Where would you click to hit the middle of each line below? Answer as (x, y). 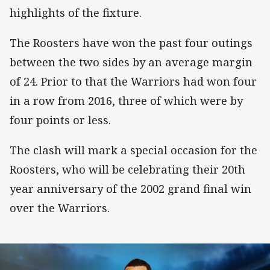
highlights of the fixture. (76, 13)
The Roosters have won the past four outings (131, 43)
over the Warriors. (60, 208)
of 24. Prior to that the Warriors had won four (133, 82)
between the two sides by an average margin (131, 62)
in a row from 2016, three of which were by (126, 101)
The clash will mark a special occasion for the (133, 150)
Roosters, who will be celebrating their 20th (127, 170)
